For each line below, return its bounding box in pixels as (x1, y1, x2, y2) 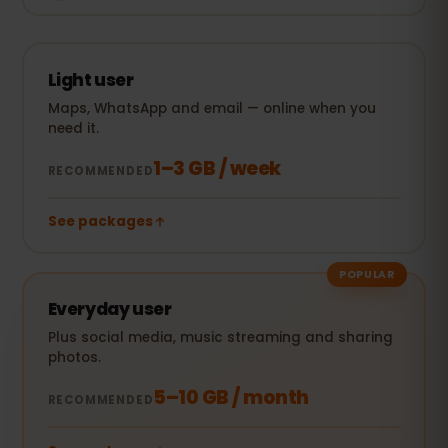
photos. (47, 348, 101, 367)
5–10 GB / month (153, 384, 309, 411)
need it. (47, 118, 99, 138)
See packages (47, 212, 153, 231)
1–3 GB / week (153, 154, 281, 182)
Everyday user (47, 297, 172, 321)
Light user (47, 67, 134, 92)
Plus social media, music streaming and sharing (47, 328, 393, 347)
